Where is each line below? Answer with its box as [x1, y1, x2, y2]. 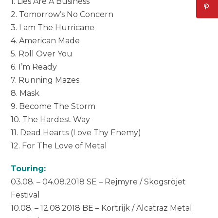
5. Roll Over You [11, 49, 73, 59]
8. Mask [11, 89, 40, 98]
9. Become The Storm [11, 102, 96, 111]
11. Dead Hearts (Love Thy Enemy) [11, 128, 142, 138]
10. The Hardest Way [11, 115, 91, 125]
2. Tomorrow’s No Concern [11, 10, 114, 19]
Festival [11, 190, 40, 200]
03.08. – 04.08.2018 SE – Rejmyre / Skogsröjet [11, 177, 186, 187]
